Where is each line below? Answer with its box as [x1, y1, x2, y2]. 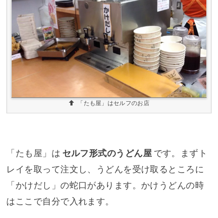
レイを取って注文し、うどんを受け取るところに [6, 164, 204, 174]
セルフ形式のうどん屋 [62, 148, 152, 158]
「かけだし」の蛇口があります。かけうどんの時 [6, 180, 204, 190]
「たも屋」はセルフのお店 [77, 100, 149, 107]
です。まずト [153, 148, 208, 158]
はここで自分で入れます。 [6, 196, 114, 206]
